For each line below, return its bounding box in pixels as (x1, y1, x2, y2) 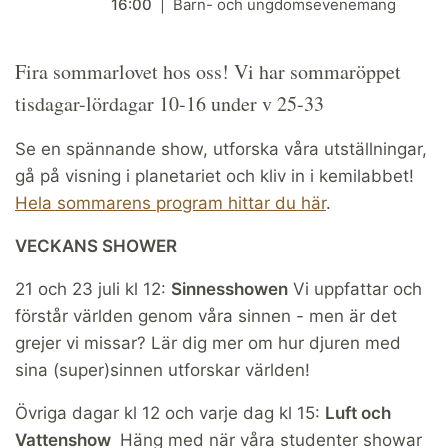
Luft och (325, 402, 391, 423)
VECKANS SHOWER (15, 235, 177, 256)
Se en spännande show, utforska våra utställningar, (15, 138, 427, 159)
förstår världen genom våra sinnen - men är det (15, 305, 397, 326)
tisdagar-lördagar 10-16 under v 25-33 (15, 89, 324, 117)
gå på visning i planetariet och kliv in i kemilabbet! (15, 165, 414, 186)
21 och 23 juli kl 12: (15, 278, 171, 299)
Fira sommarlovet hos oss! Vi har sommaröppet (15, 57, 401, 85)
